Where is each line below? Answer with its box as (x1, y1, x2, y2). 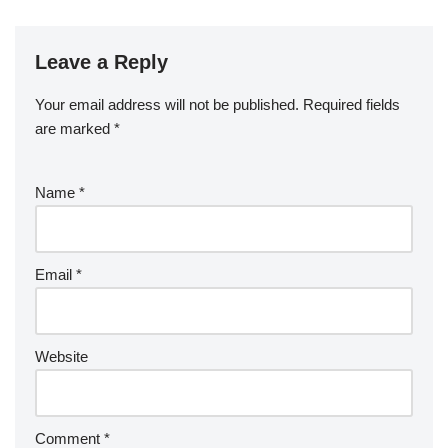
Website (35, 347, 88, 365)
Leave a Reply (35, 50, 168, 73)
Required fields (303, 95, 400, 113)
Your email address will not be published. (35, 95, 299, 113)
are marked (35, 119, 114, 137)
